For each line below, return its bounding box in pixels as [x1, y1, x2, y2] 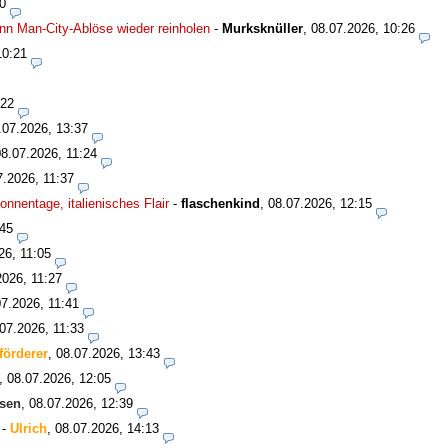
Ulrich [10, 421, 47, 437]
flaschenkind [181, 196, 260, 212]
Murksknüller [222, 21, 303, 37]
